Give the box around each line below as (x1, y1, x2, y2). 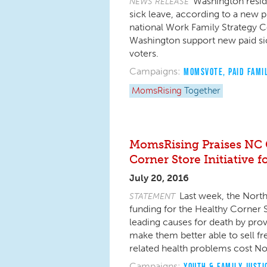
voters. (129, 48, 163, 59)
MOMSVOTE (184, 66, 223, 77)
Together (184, 87, 221, 95)
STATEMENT (129, 191, 175, 201)
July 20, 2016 (129, 172, 189, 184)
